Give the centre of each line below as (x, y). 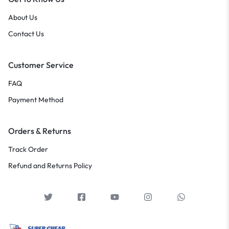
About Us (23, 17)
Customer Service (41, 65)
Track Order (28, 149)
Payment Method (36, 99)
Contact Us (26, 33)
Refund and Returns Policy (50, 165)
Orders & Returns (40, 131)
